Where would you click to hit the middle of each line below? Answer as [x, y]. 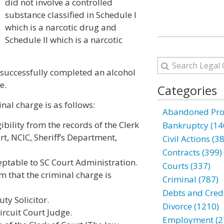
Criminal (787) [190, 179]
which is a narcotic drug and [61, 27]
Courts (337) [186, 166]
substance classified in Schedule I [71, 15]
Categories [187, 90]
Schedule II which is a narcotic [64, 40]
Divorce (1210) [190, 206]
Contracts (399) [192, 152]
